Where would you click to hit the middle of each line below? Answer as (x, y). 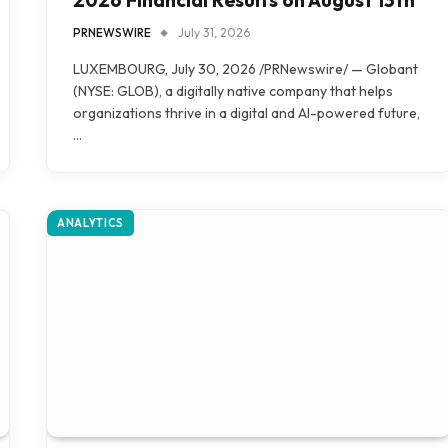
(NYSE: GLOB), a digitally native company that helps (233, 90)
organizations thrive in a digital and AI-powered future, (246, 112)
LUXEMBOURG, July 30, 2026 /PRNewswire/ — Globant (245, 68)
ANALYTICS (90, 222)
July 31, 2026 (214, 32)
